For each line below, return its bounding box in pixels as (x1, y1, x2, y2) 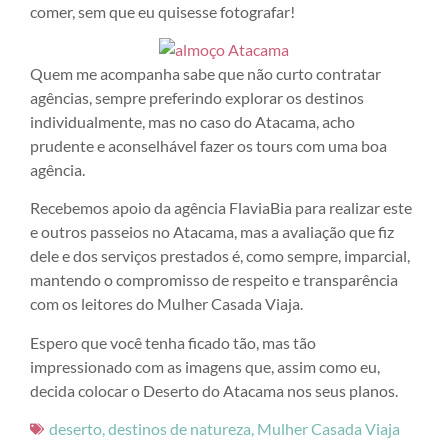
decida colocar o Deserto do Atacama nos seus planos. (30, 380, 398, 400)
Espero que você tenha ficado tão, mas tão (30, 332, 316, 352)
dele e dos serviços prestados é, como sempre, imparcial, (30, 246, 410, 266)
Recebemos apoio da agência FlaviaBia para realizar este (30, 198, 412, 218)
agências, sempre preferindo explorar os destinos (30, 88, 364, 107)
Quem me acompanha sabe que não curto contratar (30, 64, 381, 83)
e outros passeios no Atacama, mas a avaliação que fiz (30, 222, 394, 242)
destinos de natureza (108, 419, 251, 439)
